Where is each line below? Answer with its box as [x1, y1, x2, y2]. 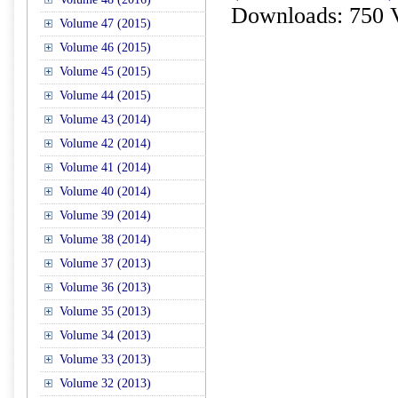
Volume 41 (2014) [60, 161, 151, 174]
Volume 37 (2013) [60, 257, 151, 270]
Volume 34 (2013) [60, 329, 151, 342]
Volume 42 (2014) [60, 137, 151, 150]
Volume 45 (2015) [60, 65, 151, 78]
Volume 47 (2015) [60, 17, 151, 30]
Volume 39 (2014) [60, 209, 151, 222]
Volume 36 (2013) [60, 281, 151, 294]
